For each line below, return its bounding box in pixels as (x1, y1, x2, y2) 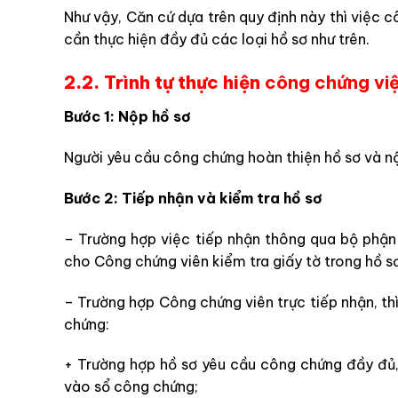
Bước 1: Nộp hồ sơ (64, 107, 191, 126)
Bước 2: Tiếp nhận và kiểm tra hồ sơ (64, 188, 322, 207)
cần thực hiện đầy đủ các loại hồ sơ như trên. (64, 29, 370, 48)
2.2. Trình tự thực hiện (64, 71, 265, 94)
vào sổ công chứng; (64, 378, 198, 396)
